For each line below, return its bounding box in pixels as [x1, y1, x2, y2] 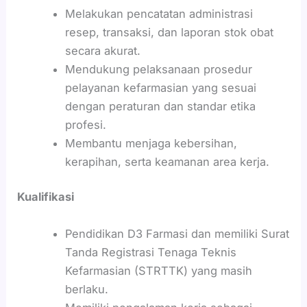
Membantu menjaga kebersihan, [64, 136, 237, 150]
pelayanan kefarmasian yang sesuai [64, 80, 256, 95]
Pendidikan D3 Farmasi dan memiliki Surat [64, 226, 289, 241]
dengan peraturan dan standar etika [64, 99, 256, 113]
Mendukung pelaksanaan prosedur [64, 62, 252, 76]
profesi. [64, 117, 106, 132]
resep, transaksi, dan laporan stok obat [64, 25, 273, 39]
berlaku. [64, 282, 108, 296]
